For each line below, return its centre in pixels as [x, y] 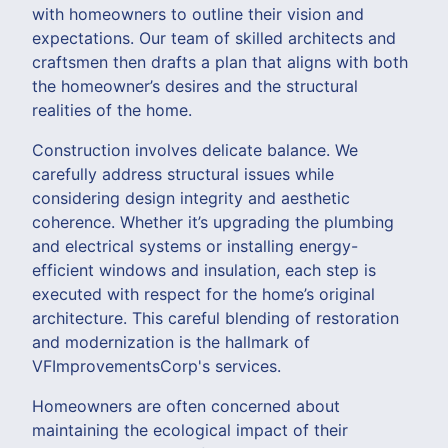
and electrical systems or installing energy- [195, 245]
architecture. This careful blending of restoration [215, 317]
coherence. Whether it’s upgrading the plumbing [213, 221]
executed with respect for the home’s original [203, 293]
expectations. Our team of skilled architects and [214, 37]
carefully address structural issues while [183, 173]
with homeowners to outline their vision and [198, 13]
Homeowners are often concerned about [186, 405]
